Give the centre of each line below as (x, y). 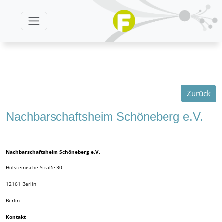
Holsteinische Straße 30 (34, 167)
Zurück (198, 93)
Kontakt (16, 216)
